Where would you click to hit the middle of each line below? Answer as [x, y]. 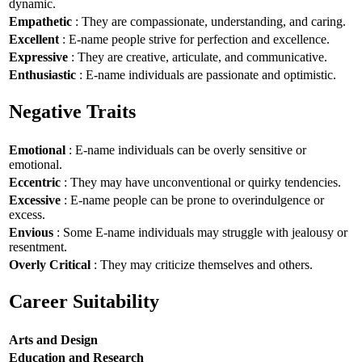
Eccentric [35, 182]
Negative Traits [72, 112]
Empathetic [40, 21]
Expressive [38, 57]
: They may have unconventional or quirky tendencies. [201, 182]
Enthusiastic [42, 74]
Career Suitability [84, 302]
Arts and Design [53, 339]
